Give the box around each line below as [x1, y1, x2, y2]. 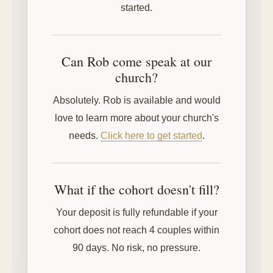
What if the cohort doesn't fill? [54, 180, 219, 198]
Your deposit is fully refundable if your [55, 207, 218, 218]
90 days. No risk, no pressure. [73, 243, 200, 253]
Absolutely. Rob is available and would [52, 95, 221, 105]
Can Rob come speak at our [62, 52, 211, 70]
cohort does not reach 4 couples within [54, 225, 219, 235]
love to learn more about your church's [54, 113, 219, 123]
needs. [68, 130, 101, 141]
